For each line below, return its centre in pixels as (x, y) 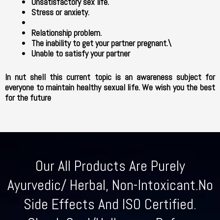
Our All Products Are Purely (110, 166)
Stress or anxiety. (60, 12)
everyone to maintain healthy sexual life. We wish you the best (110, 87)
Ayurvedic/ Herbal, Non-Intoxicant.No (110, 185)
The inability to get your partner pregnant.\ (101, 43)
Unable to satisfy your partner (81, 54)
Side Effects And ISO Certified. (110, 205)
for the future (28, 98)
